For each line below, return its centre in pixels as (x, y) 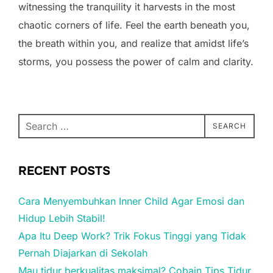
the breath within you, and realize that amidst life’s (133, 43)
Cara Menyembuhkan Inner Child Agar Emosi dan (131, 201)
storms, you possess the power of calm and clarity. (136, 61)
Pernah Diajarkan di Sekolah (83, 253)
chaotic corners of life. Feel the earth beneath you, (134, 25)
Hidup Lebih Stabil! (62, 218)
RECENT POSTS (64, 171)
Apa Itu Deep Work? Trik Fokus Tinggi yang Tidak (132, 236)
